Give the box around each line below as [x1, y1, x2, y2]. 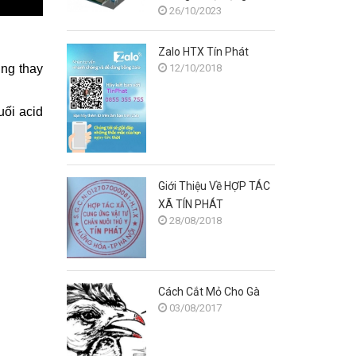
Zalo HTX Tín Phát [157, 45, 249, 58]
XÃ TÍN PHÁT [157, 197, 223, 211]
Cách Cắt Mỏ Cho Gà [157, 284, 260, 298]
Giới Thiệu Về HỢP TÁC [157, 179, 270, 192]
